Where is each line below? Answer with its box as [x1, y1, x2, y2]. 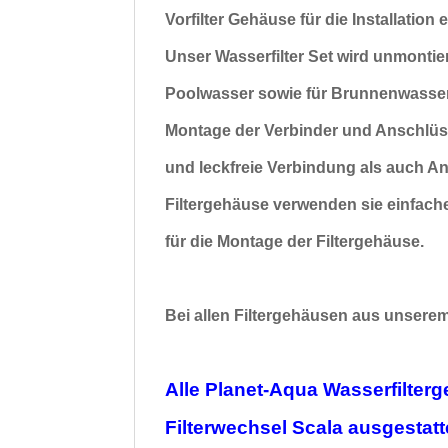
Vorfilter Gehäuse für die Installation [165, 10, 440, 28]
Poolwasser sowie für [165, 84, 332, 102]
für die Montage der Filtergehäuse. [165, 232, 425, 250]
